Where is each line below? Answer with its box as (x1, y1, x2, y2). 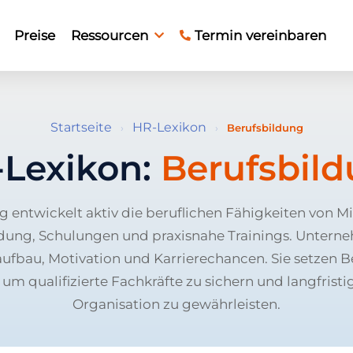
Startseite (50, 120, 112, 135)
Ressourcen (71, 27, 148, 43)
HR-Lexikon (132, 120, 206, 135)
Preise (14, 27, 55, 43)
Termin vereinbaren (195, 27, 326, 43)
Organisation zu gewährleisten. (72, 295, 281, 312)
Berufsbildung (226, 121, 303, 134)
